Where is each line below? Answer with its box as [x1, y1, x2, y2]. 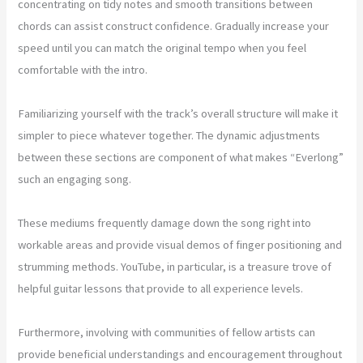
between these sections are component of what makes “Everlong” [18, 149, 344, 164]
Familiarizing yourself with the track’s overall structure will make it [18, 105, 339, 121]
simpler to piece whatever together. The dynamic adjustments [18, 127, 321, 143]
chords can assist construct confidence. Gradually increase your [18, 18, 330, 33]
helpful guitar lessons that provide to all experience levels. [18, 280, 304, 296]
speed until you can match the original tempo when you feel [18, 40, 307, 55]
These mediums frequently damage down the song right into [18, 215, 312, 230]
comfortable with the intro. [18, 62, 148, 77]
